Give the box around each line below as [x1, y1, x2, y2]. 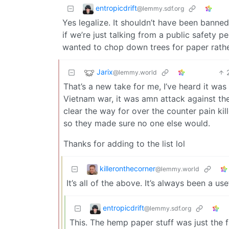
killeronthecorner [100, 164, 155, 173]
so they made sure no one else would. [63, 118, 210, 128]
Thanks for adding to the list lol [63, 138, 185, 149]
